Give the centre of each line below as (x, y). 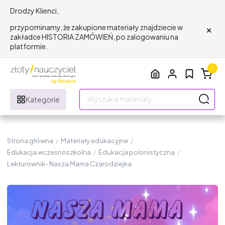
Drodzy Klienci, (34, 11)
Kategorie (43, 99)
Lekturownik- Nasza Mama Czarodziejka (69, 163)
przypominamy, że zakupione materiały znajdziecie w (96, 27)
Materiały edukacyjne (94, 140)
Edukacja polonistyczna (137, 152)
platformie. (29, 46)
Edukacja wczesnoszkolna (49, 152)
